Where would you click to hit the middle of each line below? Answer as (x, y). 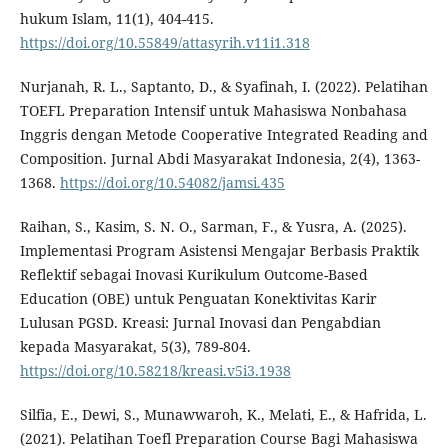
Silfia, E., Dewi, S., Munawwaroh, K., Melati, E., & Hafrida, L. (223, 415)
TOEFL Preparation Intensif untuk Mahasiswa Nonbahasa (213, 111)
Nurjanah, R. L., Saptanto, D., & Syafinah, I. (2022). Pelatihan (223, 87)
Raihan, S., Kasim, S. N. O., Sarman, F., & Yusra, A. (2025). (213, 227)
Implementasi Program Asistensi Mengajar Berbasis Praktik (219, 251)
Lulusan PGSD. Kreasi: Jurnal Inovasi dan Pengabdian (200, 323)
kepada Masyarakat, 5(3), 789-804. (135, 347)
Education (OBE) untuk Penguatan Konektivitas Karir (198, 299)
